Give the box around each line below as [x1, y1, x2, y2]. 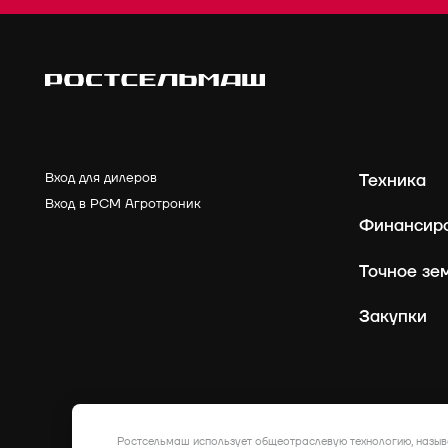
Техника [358, 168, 426, 192]
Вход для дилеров [45, 168, 157, 187]
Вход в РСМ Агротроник [45, 195, 201, 214]
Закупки [358, 305, 427, 329]
